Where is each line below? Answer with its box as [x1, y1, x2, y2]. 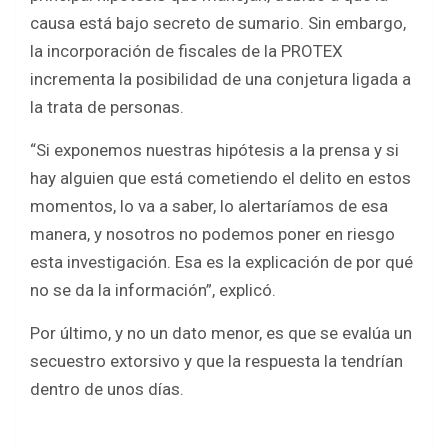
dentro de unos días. [30, 379, 184, 400]
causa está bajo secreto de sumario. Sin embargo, [30, 13, 406, 34]
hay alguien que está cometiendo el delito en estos [30, 168, 411, 189]
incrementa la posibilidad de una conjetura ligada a [30, 69, 411, 90]
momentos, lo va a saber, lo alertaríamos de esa [30, 196, 388, 217]
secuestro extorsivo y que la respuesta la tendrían [30, 351, 403, 372]
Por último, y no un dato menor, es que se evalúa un [30, 323, 412, 344]
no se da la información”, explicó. [30, 280, 276, 301]
